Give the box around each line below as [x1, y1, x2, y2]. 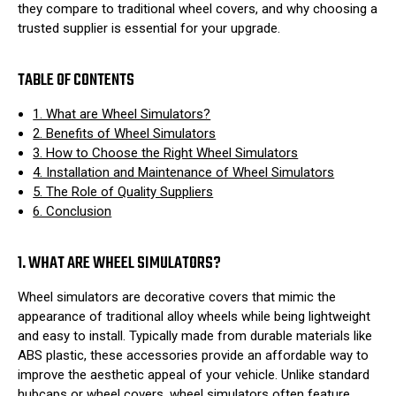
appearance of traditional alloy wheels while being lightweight [18, 308, 370, 325]
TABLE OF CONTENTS [18, 66, 134, 94]
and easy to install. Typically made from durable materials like [18, 328, 372, 345]
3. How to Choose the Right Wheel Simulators [33, 144, 299, 161]
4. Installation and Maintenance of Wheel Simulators [33, 164, 335, 180]
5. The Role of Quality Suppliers [33, 183, 214, 200]
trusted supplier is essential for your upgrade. [18, 19, 280, 36]
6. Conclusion [33, 202, 112, 219]
